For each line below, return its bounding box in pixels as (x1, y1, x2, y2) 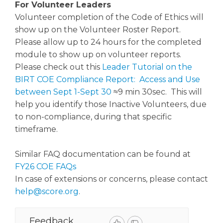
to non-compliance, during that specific (15, 111, 172, 121)
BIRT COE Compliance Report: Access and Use (15, 74, 200, 84)
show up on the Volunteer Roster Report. (15, 24, 181, 34)
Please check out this (15, 62, 102, 72)
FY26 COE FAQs (15, 161, 76, 171)
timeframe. (15, 124, 58, 134)
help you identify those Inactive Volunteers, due (15, 99, 207, 109)
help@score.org (15, 186, 79, 196)
